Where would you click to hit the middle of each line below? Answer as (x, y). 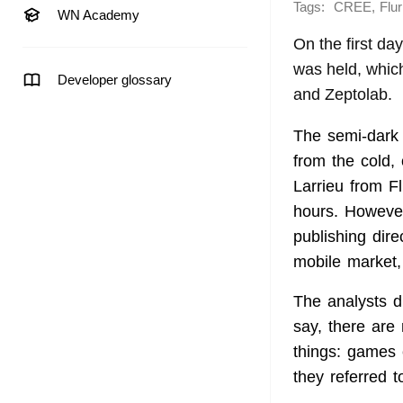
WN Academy (99, 15)
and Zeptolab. (343, 94)
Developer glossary (115, 80)
